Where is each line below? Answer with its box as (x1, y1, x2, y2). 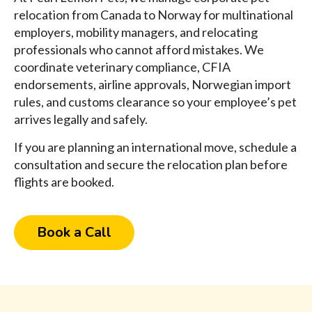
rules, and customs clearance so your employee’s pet (14, 94, 297, 110)
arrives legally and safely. (14, 111, 148, 127)
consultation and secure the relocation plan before (14, 157, 288, 173)
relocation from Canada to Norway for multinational (14, 7, 293, 23)
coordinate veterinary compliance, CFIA (14, 59, 231, 75)
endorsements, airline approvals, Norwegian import (14, 77, 291, 93)
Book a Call (37, 223, 111, 242)
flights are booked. (14, 174, 114, 190)
